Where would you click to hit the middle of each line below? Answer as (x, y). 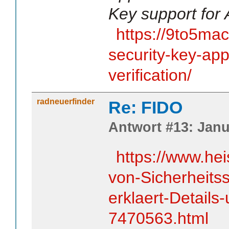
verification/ (150, 75)
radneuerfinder (66, 102)
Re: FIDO (145, 108)
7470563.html (158, 219)
